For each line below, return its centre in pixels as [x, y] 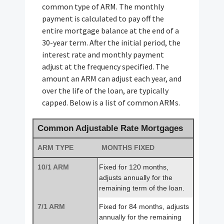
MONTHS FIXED [128, 147]
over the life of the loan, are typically [105, 90]
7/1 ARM [51, 206]
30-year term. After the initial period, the [111, 42]
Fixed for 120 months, [134, 167]
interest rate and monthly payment [103, 54]
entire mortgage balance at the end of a [111, 30]
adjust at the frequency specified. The [106, 66]
